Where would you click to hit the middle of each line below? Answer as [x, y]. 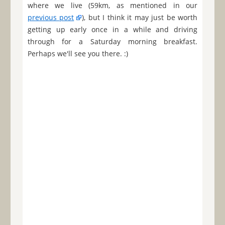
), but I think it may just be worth [140, 18]
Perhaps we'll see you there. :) [78, 54]
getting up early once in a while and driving [113, 30]
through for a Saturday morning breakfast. [113, 42]
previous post [51, 18]
